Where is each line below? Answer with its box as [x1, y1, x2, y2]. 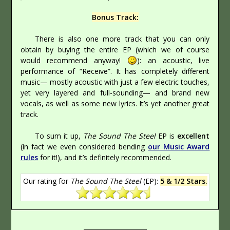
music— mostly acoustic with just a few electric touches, [20, 77, 210, 87]
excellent [177, 131, 210, 141]
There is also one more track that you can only [34, 34, 210, 44]
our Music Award [148, 142, 210, 152]
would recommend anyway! [20, 55, 127, 66]
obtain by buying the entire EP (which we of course [20, 45, 210, 55]
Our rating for [23, 176, 70, 186]
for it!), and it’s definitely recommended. [37, 152, 171, 163]
